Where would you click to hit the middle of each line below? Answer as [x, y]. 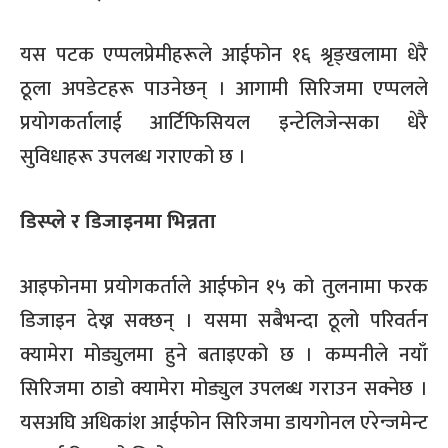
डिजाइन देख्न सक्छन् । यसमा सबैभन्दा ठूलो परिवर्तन [224, 320]
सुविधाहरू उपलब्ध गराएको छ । [133, 157]
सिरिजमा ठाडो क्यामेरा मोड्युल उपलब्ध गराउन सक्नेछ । [224, 388]
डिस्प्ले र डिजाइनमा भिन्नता [118, 222]
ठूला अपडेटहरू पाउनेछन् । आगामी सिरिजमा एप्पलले [224, 89]
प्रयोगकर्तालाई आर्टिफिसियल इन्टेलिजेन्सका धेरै [224, 123]
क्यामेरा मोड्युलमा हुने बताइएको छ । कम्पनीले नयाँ [224, 354]
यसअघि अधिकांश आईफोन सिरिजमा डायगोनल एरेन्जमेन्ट [224, 422]
